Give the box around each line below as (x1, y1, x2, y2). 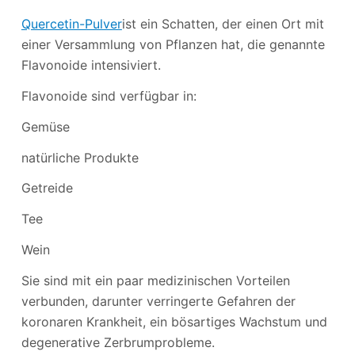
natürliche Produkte (21, 149, 139, 166)
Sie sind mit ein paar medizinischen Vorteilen (21, 272, 290, 288)
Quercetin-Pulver (21, 16, 122, 32)
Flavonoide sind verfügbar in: (21, 88, 197, 105)
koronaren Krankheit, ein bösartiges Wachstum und (21, 313, 327, 330)
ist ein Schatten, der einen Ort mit (121, 16, 324, 32)
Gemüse (21, 118, 70, 135)
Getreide (21, 180, 73, 197)
